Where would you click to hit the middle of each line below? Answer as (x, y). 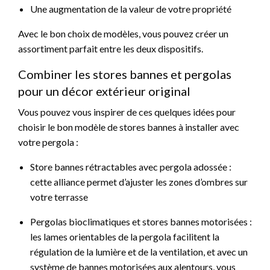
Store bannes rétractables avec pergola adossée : (131, 166)
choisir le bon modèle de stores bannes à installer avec (129, 127)
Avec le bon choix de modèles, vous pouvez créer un (123, 33)
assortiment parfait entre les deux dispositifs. (111, 48)
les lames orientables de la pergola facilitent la (125, 236)
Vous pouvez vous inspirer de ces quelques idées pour (127, 111)
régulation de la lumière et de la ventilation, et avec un (139, 251)
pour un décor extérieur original (105, 91)
